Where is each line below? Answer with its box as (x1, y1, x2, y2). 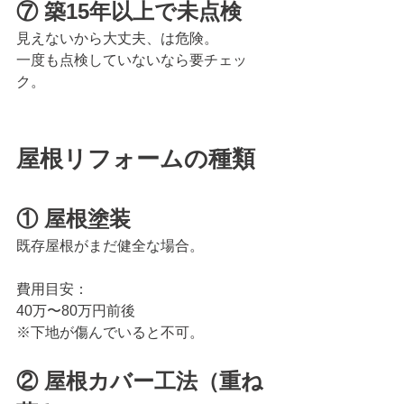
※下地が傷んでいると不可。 (16, 325, 204, 341)
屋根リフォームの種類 (16, 145, 255, 173)
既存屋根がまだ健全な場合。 (16, 238, 204, 254)
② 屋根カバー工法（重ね (16, 369, 263, 394)
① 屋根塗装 (16, 207, 131, 232)
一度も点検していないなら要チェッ (16, 52, 247, 69)
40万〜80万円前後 (16, 303, 135, 319)
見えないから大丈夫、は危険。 (16, 31, 218, 47)
